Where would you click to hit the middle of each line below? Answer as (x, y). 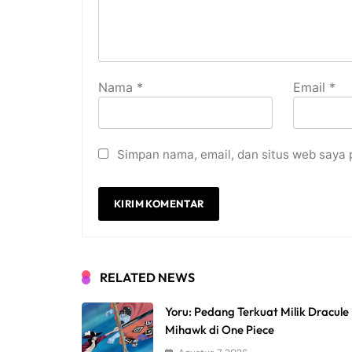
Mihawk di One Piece (220, 330)
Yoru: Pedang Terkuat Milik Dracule (257, 312)
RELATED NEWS (147, 278)
